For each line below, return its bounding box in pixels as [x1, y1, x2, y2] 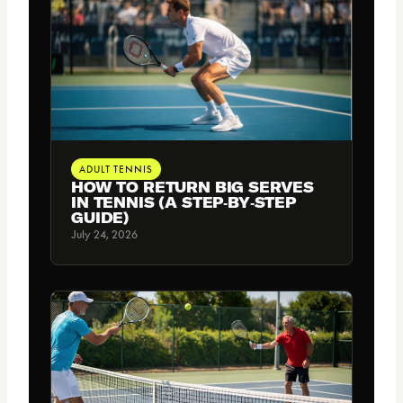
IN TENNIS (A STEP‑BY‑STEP [71, 193, 296, 211]
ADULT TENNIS [79, 163, 153, 175]
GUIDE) [71, 208, 130, 227]
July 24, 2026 [71, 227, 138, 241]
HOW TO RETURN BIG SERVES [71, 177, 315, 196]
